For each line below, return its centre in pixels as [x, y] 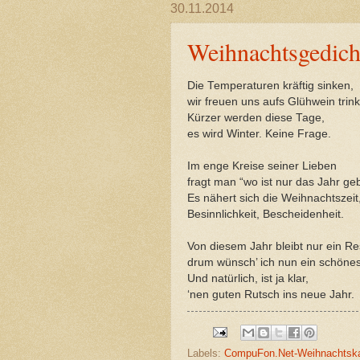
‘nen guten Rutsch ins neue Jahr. [271, 294]
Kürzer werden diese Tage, [256, 117]
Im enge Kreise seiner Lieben [262, 166]
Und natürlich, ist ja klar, [248, 278]
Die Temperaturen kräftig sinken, [270, 85]
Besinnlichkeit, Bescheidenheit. [266, 214]
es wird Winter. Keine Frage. [259, 133]
